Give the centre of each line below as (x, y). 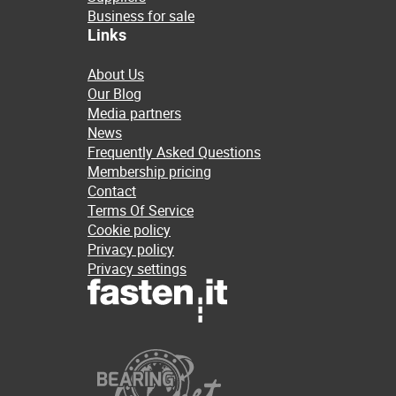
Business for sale (141, 16)
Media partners (134, 113)
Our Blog (114, 94)
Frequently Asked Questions (174, 152)
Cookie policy (129, 230)
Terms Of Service (141, 210)
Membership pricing (149, 171)
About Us (116, 74)
